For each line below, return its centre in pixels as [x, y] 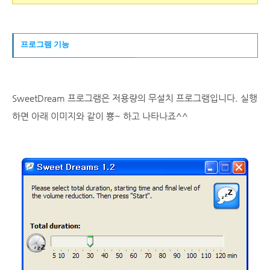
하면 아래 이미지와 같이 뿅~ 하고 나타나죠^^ [100, 116]
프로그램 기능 [44, 44]
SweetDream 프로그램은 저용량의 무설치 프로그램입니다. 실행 [135, 98]
